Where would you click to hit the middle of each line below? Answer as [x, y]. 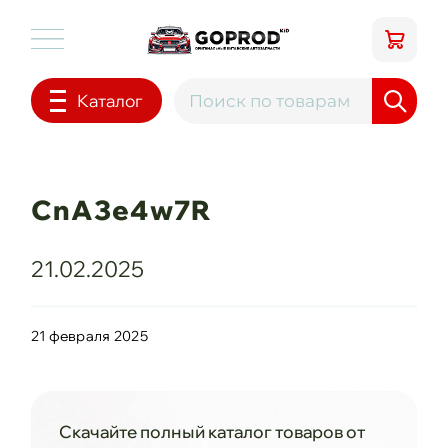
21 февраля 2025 [89, 336]
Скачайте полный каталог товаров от [211, 432]
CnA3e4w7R [121, 210]
